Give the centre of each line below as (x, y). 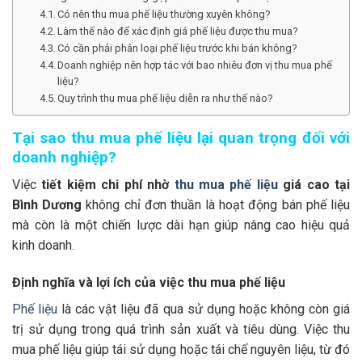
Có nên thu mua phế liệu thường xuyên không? (164, 14)
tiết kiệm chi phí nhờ (105, 185)
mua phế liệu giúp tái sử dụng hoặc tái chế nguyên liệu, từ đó (181, 350)
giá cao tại (314, 185)
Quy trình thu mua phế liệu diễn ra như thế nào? (166, 98)
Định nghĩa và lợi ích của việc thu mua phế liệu (149, 283)
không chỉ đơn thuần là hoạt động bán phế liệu (216, 205)
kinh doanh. (43, 246)
